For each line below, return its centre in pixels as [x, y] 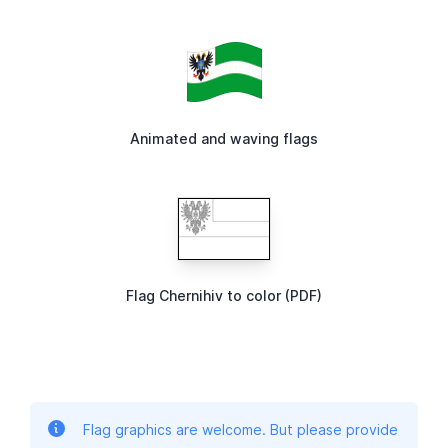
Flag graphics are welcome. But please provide [240, 430]
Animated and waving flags [224, 139]
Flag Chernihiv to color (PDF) [224, 296]
